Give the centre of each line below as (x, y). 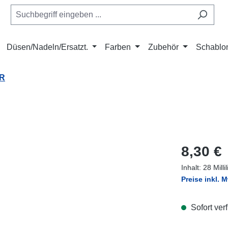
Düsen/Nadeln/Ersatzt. (47, 47)
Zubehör (164, 47)
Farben (118, 47)
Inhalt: (192, 167)
